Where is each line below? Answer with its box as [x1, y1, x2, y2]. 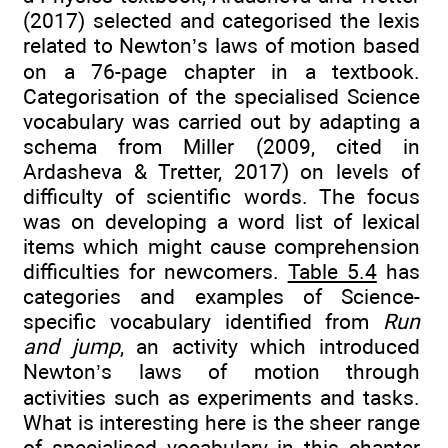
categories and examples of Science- [23, 284, 420, 310]
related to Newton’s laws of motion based [23, 33, 420, 59]
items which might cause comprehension [23, 234, 420, 260]
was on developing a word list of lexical [23, 209, 420, 235]
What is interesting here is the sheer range [23, 410, 420, 436]
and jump [23, 334, 120, 360]
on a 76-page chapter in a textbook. [23, 59, 420, 85]
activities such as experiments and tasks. [23, 385, 420, 411]
